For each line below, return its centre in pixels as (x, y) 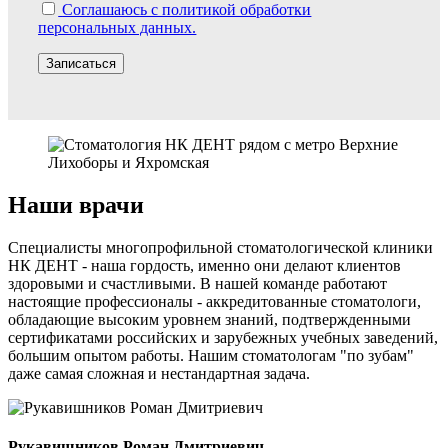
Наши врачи (76, 205)
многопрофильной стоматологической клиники (267, 248)
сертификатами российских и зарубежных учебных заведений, (223, 338)
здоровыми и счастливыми (100, 284)
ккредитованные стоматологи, (317, 302)
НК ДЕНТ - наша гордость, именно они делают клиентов (204, 266)
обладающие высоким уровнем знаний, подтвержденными (209, 320)
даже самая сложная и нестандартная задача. (159, 374)
